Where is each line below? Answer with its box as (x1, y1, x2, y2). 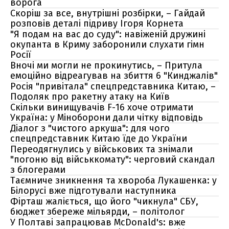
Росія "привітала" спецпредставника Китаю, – (10, 81, 216, 92)
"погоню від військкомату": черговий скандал (10, 154, 215, 165)
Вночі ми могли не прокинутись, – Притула (10, 60, 202, 71)
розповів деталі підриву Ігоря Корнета (10, 18, 184, 29)
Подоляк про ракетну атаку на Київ (10, 91, 170, 102)
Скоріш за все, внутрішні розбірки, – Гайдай (10, 8, 205, 19)
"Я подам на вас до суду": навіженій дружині (10, 29, 205, 40)
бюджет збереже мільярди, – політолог (10, 206, 185, 217)
